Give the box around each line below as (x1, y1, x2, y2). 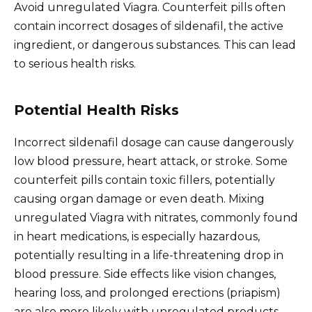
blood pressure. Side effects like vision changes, (14, 267, 276, 281)
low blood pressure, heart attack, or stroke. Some (14, 154, 288, 168)
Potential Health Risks (14, 101, 179, 118)
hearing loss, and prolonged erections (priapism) (14, 286, 281, 299)
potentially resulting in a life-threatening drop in (14, 248, 283, 262)
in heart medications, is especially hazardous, (14, 229, 260, 243)
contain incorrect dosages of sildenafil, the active (14, 19, 283, 33)
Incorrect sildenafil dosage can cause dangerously (14, 135, 294, 149)
